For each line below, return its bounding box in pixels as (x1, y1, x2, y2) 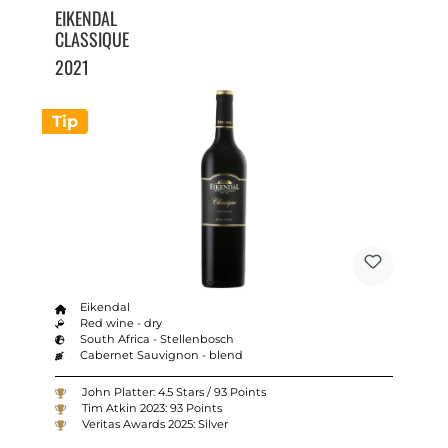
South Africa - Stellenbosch (80, 332, 235, 347)
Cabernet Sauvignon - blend (80, 348, 244, 363)
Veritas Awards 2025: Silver (81, 416, 228, 431)
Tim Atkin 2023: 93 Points (81, 400, 222, 415)
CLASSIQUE (54, 26, 129, 53)
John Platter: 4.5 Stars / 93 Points (81, 384, 266, 399)
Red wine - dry (80, 316, 163, 331)
